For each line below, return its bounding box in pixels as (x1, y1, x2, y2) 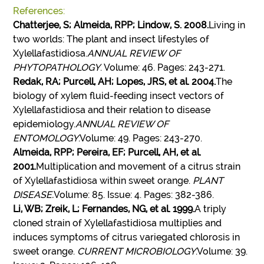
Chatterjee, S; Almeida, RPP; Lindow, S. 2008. (13, 19, 209, 31)
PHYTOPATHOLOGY (13, 61, 101, 73)
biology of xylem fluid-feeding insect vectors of (13, 90, 225, 101)
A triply (194, 203, 227, 214)
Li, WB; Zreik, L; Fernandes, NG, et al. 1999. (13, 203, 195, 214)
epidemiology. (13, 118, 76, 130)
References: (13, 5, 65, 16)
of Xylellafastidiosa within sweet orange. (13, 174, 193, 186)
